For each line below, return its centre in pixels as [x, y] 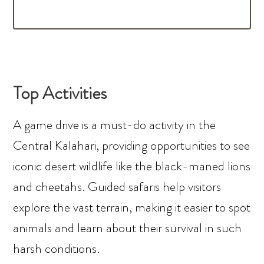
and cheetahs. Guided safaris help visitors [117, 187]
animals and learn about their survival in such [128, 228]
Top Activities [60, 93]
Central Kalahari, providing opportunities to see [132, 146]
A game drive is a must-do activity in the [115, 125]
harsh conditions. [57, 249]
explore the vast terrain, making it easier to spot [132, 207]
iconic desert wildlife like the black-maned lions [132, 166]
